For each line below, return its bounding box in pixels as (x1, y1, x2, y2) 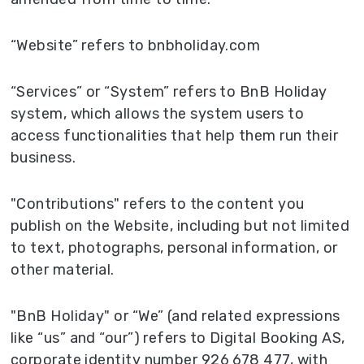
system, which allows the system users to (11, 105, 305, 123)
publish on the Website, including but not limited (11, 217, 350, 236)
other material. (11, 261, 115, 279)
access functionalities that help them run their (11, 127, 339, 145)
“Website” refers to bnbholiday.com (11, 37, 261, 55)
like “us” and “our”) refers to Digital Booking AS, (11, 329, 345, 348)
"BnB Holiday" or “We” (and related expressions (11, 307, 340, 326)
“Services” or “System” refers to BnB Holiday (11, 83, 327, 102)
